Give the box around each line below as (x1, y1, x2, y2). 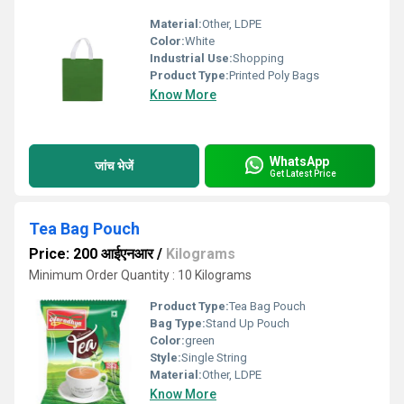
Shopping (233, 51, 284, 65)
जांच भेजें (95, 158, 133, 173)
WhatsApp (270, 153, 329, 169)
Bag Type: (150, 317, 206, 330)
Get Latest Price (270, 168, 336, 179)
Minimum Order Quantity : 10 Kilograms (29, 268, 252, 282)
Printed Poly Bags (229, 69, 319, 82)
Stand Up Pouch (206, 317, 289, 330)
